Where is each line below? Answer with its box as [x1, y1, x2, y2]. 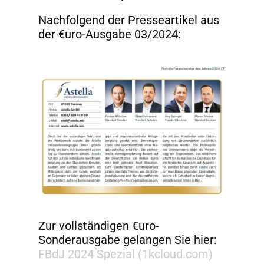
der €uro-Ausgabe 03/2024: [38, 27, 181, 41]
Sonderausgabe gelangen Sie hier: [38, 232, 217, 247]
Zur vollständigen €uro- [38, 218, 159, 233]
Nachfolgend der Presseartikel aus [38, 12, 219, 27]
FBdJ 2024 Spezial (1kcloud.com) [38, 246, 213, 261]
